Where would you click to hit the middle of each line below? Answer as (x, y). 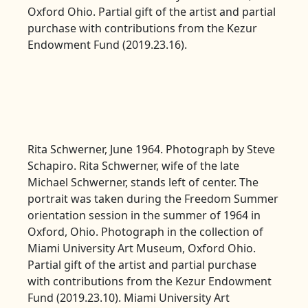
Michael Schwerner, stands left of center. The (143, 182)
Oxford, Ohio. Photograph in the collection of (145, 231)
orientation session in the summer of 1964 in (144, 215)
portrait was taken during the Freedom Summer (153, 198)
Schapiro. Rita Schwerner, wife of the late (133, 165)
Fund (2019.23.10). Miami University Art (129, 297)
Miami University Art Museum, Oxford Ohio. (142, 248)
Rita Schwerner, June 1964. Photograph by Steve (151, 149)
